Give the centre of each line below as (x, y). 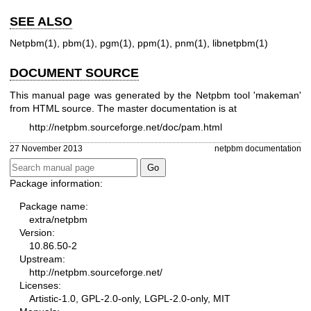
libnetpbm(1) (240, 43)
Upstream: (42, 259)
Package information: (56, 183)
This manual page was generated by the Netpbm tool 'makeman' (155, 95)
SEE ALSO (41, 21)
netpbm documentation (258, 148)
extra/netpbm (58, 219)
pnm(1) (191, 43)
